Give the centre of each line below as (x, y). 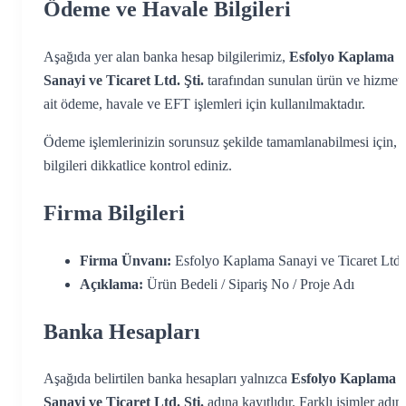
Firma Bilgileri (114, 213)
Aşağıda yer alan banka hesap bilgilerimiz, (166, 56)
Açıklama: (111, 284)
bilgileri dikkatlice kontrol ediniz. (138, 165)
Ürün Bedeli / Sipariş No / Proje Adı (249, 284)
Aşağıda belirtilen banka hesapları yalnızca (167, 379)
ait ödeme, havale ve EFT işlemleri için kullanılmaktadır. (204, 103)
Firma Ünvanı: (126, 260)
